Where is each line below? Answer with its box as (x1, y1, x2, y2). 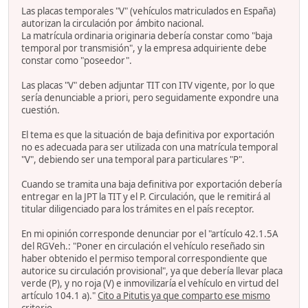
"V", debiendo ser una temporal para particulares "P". (21, 153, 245, 166)
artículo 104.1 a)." (21, 289, 98, 302)
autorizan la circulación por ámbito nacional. (21, 17, 204, 30)
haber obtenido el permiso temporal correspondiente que (21, 252, 267, 265)
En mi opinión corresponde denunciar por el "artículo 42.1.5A (21, 228, 278, 241)
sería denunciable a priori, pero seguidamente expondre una (21, 91, 278, 104)
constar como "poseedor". (21, 54, 132, 67)
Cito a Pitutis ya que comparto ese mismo (98, 289, 270, 302)
